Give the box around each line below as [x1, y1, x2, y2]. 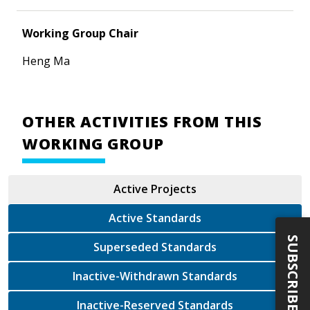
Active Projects [113, 181, 197, 197]
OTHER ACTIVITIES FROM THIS [22, 111, 262, 131]
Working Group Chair [22, 25, 138, 41]
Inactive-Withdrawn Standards [182, 268, 237, 284]
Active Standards [109, 210, 201, 226]
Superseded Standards [161, 239, 217, 255]
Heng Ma [22, 53, 70, 69]
